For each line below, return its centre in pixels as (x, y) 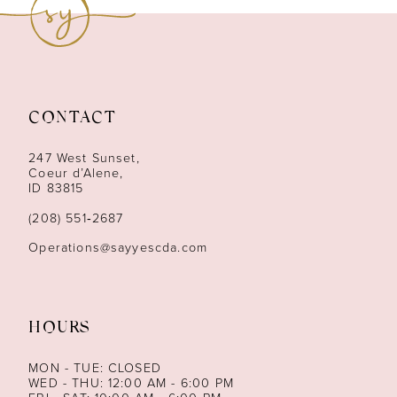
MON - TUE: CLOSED (95, 369)
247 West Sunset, (84, 158)
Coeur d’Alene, (76, 173)
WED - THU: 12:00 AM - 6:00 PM (131, 384)
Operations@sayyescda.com (118, 248)
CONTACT (73, 120)
